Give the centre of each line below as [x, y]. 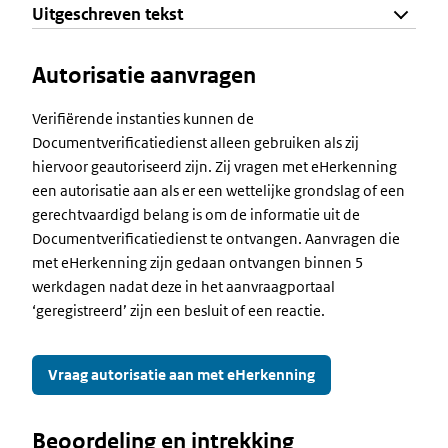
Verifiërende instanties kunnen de [143, 118]
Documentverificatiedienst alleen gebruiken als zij [195, 142]
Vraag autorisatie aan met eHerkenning [181, 374]
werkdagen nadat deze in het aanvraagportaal [183, 286]
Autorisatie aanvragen [144, 75]
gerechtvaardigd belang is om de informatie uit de [196, 214]
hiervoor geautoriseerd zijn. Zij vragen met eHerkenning [214, 166]
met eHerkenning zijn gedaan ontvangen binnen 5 [198, 262]
